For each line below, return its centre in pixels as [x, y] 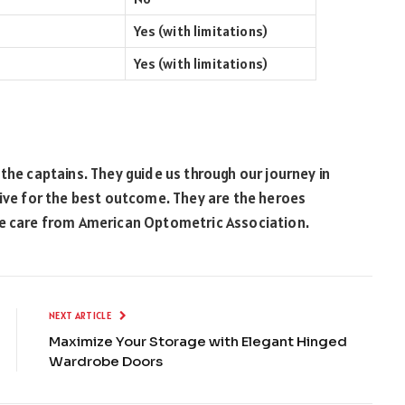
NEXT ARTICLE [81, 316]
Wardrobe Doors [106, 362]
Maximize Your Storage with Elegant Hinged [198, 342]
